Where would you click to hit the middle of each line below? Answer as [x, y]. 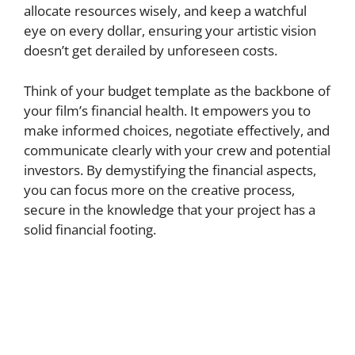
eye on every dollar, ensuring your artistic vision [170, 31]
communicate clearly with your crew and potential [177, 150]
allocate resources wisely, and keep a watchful [165, 11]
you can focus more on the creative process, [159, 189]
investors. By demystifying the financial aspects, [170, 170]
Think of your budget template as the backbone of [177, 90]
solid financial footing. [90, 229]
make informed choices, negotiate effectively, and [177, 130]
